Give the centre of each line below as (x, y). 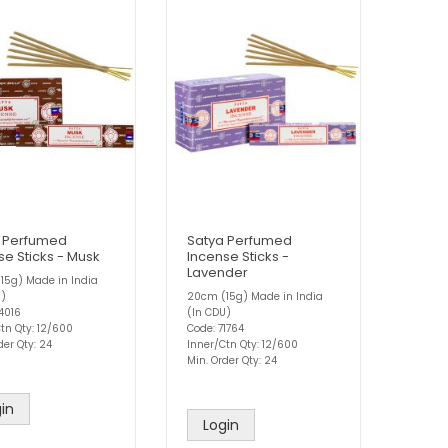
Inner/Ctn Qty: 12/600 (242, 345)
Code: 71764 (215, 329)
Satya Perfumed (239, 241)
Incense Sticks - (238, 257)
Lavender (217, 273)
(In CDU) (209, 313)
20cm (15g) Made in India (255, 297)
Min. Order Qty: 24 (232, 361)
